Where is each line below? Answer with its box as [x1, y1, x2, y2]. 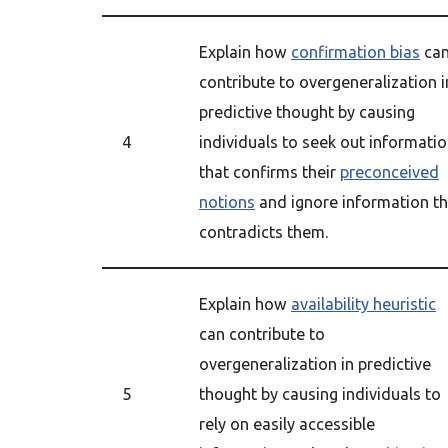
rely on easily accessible [199, 415, 375, 433]
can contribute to [199, 325, 325, 343]
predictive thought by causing [199, 103, 415, 121]
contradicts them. [199, 223, 328, 241]
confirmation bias [291, 43, 420, 61]
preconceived [340, 163, 439, 181]
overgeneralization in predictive [199, 355, 431, 373]
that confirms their [199, 163, 340, 181]
